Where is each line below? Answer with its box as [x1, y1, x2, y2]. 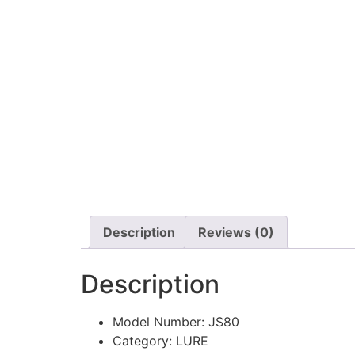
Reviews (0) [198, 223, 274, 240]
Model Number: [113, 313, 208, 330]
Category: [113, 332, 176, 349]
